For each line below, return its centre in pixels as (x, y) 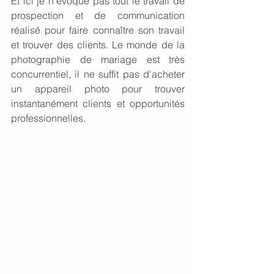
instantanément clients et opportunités (98, 103)
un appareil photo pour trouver (98, 88)
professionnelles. (50, 118)
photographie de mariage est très (98, 59)
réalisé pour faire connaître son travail (98, 30)
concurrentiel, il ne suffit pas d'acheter (98, 74)
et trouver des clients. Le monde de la (98, 44)
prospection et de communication (98, 15)
